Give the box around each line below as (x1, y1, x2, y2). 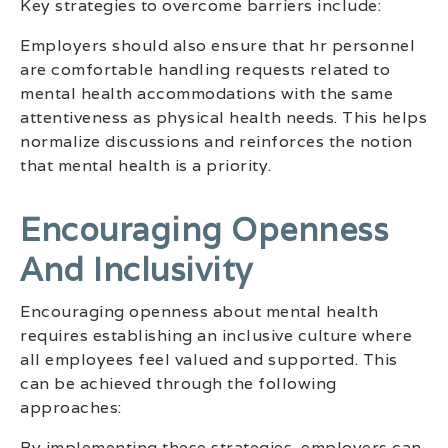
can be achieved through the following (20, 372, 337, 394)
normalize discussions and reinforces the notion (20, 130, 413, 152)
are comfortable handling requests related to (20, 58, 390, 80)
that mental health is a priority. (20, 154, 272, 176)
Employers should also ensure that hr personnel (20, 34, 415, 56)
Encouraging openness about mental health (20, 300, 378, 322)
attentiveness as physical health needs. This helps (20, 106, 427, 128)
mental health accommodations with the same (20, 82, 393, 104)
